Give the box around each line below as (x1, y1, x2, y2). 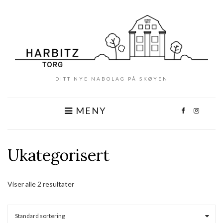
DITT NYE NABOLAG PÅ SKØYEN (55, 76, 168, 82)
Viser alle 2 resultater (7, 180, 74, 189)
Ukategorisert (7, 145, 110, 166)
